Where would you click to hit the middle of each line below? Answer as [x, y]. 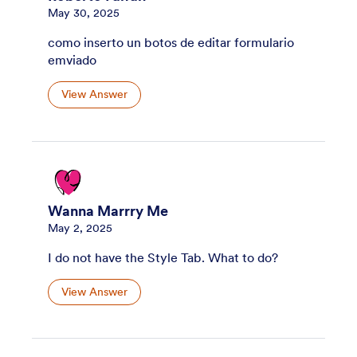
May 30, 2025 [84, 12]
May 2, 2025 [80, 228]
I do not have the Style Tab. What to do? [163, 257]
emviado [72, 59]
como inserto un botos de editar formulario [171, 42]
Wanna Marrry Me [108, 211]
